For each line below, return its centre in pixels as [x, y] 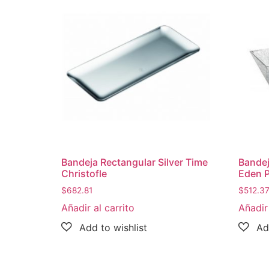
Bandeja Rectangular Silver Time [134, 162]
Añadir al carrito [98, 208]
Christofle [84, 174]
